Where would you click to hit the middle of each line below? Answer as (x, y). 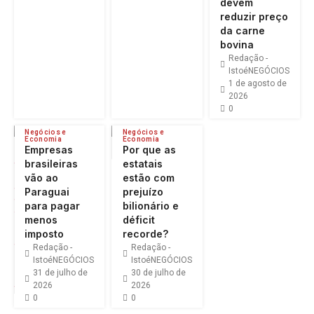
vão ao (42, 178)
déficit (138, 220)
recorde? (145, 234)
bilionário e (150, 206)
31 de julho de (61, 273)
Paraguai (47, 192)
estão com (148, 178)
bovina (237, 45)
